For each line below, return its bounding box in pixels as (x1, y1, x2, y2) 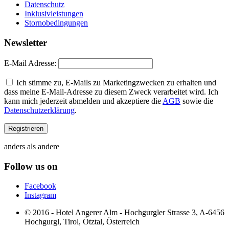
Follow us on (4, 161, 58, 172)
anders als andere (4, 142, 59, 151)
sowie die (180, 96, 213, 105)
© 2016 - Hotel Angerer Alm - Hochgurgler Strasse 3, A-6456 (25, 208, 224, 217)
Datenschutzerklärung (4, 105, 75, 114)
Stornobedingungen (25, 18, 88, 28)
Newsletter (4, 37, 47, 49)
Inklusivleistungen (25, 9, 83, 18)
